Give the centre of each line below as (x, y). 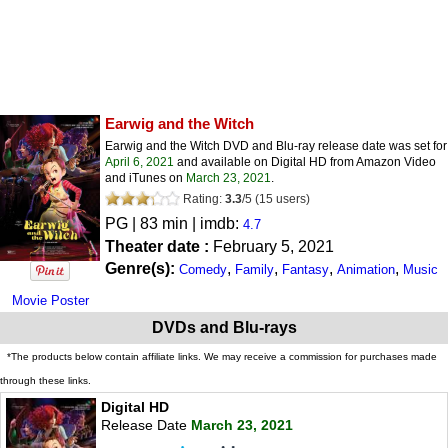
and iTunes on (145, 177)
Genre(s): (142, 268)
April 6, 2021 (139, 161)
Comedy (203, 269)
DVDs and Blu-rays (224, 328)
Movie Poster (50, 301)
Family (254, 269)
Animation (366, 269)
